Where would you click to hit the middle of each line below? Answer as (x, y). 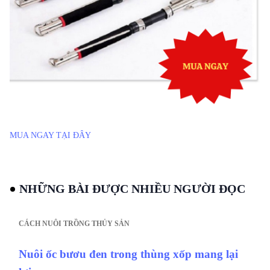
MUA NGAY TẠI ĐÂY (50, 135)
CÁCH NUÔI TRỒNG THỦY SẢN (74, 223)
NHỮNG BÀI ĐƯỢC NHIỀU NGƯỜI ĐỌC (132, 188)
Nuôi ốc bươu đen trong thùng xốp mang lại (128, 254)
